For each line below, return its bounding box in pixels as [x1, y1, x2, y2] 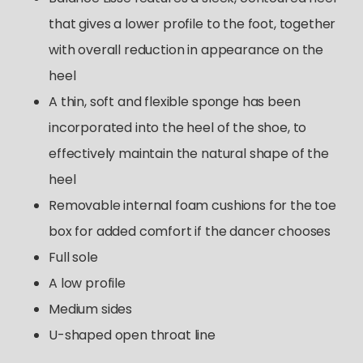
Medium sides [49, 300, 133, 318]
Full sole [49, 248, 98, 267]
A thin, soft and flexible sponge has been [49, 92, 301, 111]
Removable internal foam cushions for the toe [49, 196, 336, 215]
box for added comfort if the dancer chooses [49, 222, 331, 241]
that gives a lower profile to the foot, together [49, 15, 336, 33]
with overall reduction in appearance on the [49, 41, 324, 59]
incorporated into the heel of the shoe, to [49, 118, 307, 137]
